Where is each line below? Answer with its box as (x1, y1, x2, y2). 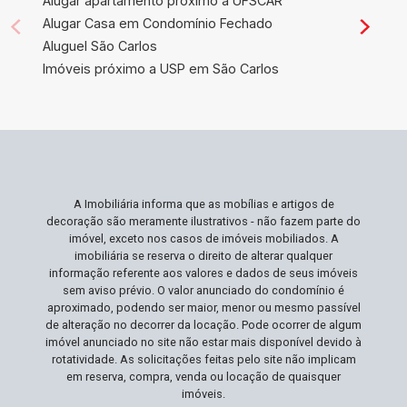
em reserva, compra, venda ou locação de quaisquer (66, 370, 341, 383)
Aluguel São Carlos (42, 38, 157, 54)
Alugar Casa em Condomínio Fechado (42, 15, 273, 31)
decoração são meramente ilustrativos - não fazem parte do (46, 214, 361, 228)
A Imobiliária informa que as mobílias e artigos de (73, 197, 334, 211)
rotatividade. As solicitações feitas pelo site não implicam (51, 352, 356, 366)
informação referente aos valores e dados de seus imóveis (49, 266, 358, 280)
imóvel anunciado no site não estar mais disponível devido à (45, 335, 362, 349)
